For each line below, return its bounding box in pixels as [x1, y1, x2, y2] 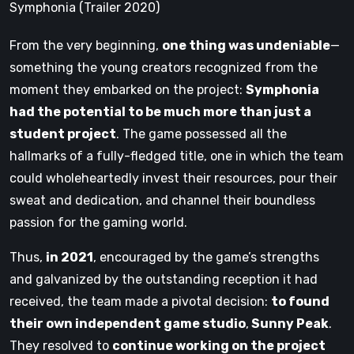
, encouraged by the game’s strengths [93, 249, 319, 265]
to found [271, 293, 330, 309]
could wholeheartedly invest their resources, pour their [9, 170, 337, 186]
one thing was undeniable [162, 37, 330, 53]
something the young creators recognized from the [9, 59, 318, 75]
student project [9, 126, 116, 141]
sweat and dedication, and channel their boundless [9, 192, 315, 208]
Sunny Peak [249, 315, 329, 331]
